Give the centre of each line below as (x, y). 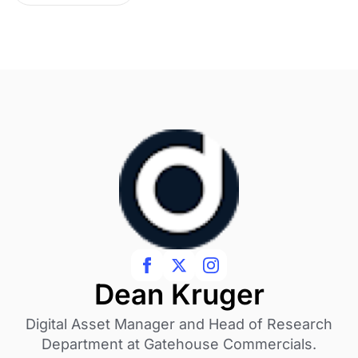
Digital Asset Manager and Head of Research (179, 324)
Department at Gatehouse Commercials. (179, 344)
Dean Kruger (179, 294)
